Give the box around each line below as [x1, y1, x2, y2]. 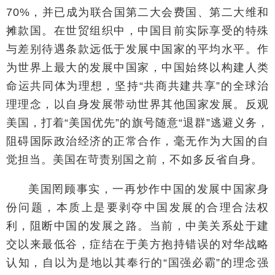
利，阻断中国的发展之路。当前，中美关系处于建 [6, 219, 269, 232]
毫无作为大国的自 [173, 134, 269, 147]
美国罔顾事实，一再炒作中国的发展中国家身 [28, 182, 269, 195]
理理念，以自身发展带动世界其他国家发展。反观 [6, 98, 269, 110]
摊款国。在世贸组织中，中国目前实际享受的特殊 [6, 24, 269, 37]
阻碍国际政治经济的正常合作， [6, 134, 174, 147]
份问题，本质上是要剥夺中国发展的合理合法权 [6, 201, 269, 214]
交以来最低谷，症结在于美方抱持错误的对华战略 [6, 238, 269, 250]
